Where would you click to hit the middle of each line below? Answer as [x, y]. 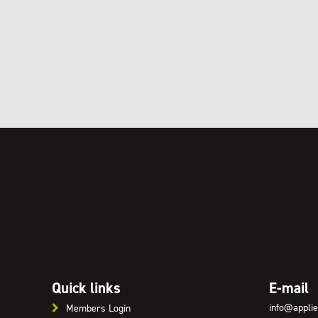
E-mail [289, 288]
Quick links [86, 288]
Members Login [98, 308]
